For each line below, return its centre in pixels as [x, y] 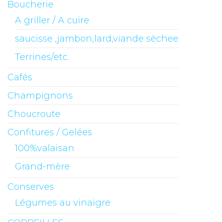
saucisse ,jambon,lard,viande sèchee [97, 39]
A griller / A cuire [52, 21]
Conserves [31, 187]
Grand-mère [42, 167]
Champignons [40, 96]
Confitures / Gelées [50, 133]
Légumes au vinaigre [63, 203]
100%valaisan [45, 148]
